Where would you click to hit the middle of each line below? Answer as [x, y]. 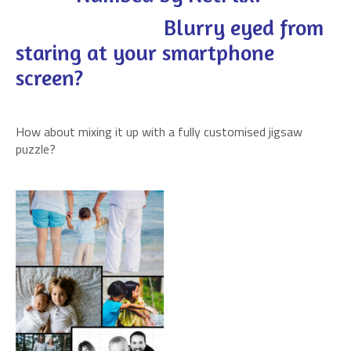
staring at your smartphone [145, 52]
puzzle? [36, 149]
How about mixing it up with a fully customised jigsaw [159, 132]
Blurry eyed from [170, 27]
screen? [49, 78]
